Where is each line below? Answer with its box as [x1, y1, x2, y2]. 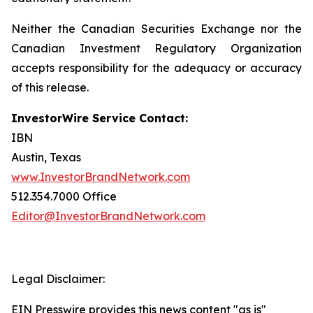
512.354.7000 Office [11, 189, 117, 203]
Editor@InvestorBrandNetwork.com [11, 209, 205, 223]
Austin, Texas [11, 150, 81, 164]
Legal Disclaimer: [11, 272, 105, 286]
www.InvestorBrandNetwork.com [11, 170, 190, 184]
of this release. [11, 80, 89, 94]
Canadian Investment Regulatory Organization [11, 41, 302, 55]
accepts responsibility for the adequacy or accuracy [11, 61, 302, 75]
